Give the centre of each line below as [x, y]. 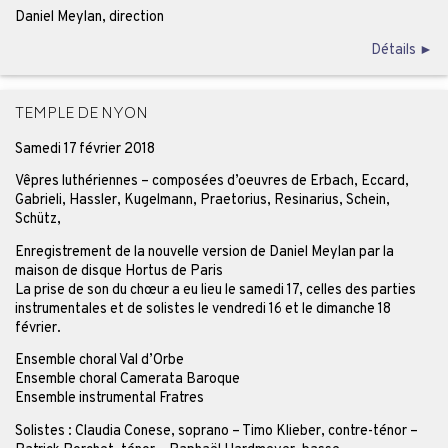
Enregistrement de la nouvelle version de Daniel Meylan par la [204, 251]
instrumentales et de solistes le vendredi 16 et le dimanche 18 [202, 308]
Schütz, [37, 219]
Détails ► [402, 49]
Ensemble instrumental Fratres [109, 398]
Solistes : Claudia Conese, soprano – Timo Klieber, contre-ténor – [216, 430]
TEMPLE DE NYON [81, 114]
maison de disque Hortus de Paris [118, 270]
